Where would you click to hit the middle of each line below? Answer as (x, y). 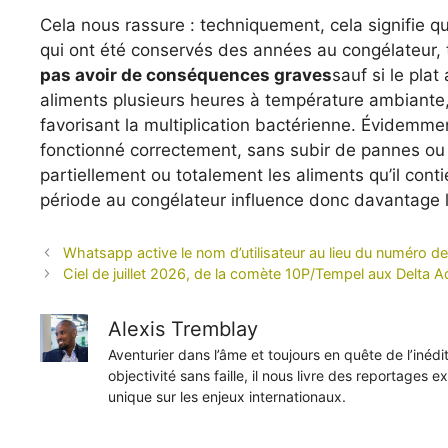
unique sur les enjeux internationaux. (227, 396)
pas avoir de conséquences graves (186, 75)
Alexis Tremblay (183, 328)
